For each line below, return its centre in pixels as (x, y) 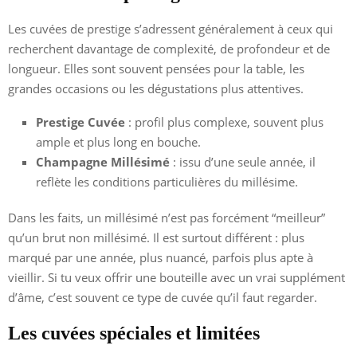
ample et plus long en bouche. (118, 141)
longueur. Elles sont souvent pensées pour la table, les (156, 68)
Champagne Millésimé (103, 161)
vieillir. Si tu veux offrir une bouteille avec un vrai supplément (177, 277)
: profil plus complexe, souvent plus (224, 122)
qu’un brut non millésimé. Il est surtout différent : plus (156, 237)
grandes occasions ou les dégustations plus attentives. (156, 88)
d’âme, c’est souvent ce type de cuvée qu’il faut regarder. (163, 297)
